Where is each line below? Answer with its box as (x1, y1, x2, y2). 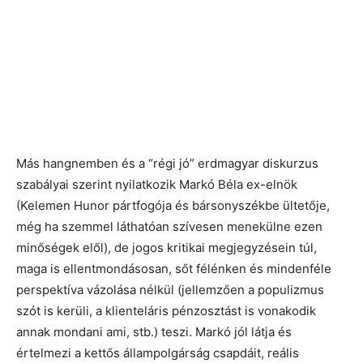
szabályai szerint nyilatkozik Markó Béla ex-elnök (16, 177, 297, 192)
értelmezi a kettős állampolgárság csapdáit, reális (16, 345, 299, 361)
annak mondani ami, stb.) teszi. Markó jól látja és (16, 324, 292, 340)
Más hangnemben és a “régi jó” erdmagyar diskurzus (16, 156, 318, 171)
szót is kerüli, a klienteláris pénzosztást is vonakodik (16, 303, 316, 318)
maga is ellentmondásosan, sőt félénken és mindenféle (16, 261, 331, 276)
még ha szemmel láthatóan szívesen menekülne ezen (16, 219, 322, 234)
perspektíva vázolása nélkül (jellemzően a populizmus (16, 282, 324, 297)
